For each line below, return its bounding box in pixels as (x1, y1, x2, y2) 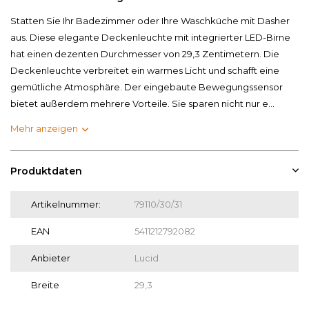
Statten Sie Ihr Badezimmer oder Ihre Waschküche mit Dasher (10, 14, 290, 26)
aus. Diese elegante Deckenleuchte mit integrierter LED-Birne (10, 31, 290, 43)
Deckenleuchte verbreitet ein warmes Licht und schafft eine (10, 64, 279, 76)
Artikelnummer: (31, 198, 101, 210)
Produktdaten (10, 164, 82, 177)
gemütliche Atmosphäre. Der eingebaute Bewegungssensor (10, 81, 283, 92)
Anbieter (31, 252, 70, 263)
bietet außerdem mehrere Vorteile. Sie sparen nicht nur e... (10, 97, 275, 109)
